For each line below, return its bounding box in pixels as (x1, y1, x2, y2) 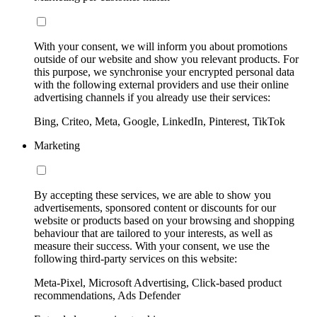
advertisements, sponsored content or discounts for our (34, 201, 276, 214)
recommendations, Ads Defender (34, 289, 180, 301)
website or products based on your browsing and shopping (34, 214, 294, 226)
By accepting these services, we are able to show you (34, 188, 271, 201)
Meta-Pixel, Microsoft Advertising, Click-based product (34, 276, 282, 289)
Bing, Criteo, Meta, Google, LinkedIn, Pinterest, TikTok (34, 115, 285, 127)
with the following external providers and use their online (34, 78, 289, 91)
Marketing (34, 139, 80, 151)
